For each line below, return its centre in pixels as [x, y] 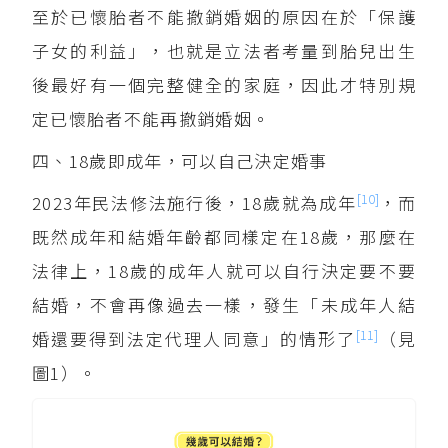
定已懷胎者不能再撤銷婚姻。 [151, 118]
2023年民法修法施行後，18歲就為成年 [194, 202]
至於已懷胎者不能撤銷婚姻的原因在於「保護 [224, 16]
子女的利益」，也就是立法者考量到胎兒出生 [224, 50]
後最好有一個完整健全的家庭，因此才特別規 [224, 84]
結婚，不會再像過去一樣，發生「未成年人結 [224, 304]
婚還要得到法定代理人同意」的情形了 [194, 338]
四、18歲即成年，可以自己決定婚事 [180, 160]
